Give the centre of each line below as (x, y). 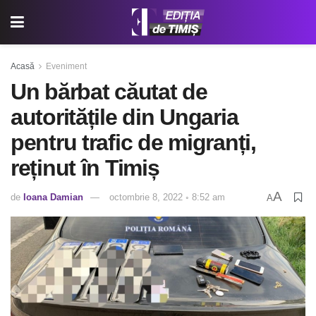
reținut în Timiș (85, 168)
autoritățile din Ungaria (124, 117)
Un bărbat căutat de (109, 92)
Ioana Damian (53, 197)
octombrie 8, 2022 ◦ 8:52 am (167, 197)
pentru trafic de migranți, (133, 142)
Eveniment (66, 66)
